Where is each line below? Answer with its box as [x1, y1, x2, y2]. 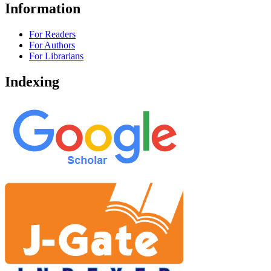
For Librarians [29, 50, 83, 61]
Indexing [5, 73, 59, 90]
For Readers [29, 28, 76, 39]
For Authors [29, 39, 75, 50]
